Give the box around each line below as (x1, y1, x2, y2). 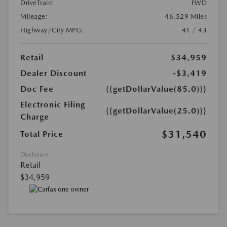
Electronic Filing (20, 100, 85, 110)
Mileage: (20, 13, 48, 21)
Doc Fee (20, 84, 54, 94)
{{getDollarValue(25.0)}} (106, 106, 207, 116)
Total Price (20, 129, 63, 139)
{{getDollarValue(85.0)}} (106, 84, 207, 94)
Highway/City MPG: (20, 26, 84, 34)
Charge (20, 112, 49, 122)
